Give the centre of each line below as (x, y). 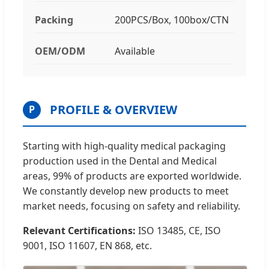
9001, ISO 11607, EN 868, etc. (87, 245)
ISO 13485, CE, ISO (178, 230)
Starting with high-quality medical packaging (124, 146)
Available (134, 51)
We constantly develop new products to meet (126, 191)
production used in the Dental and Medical (120, 161)
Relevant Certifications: (79, 230)
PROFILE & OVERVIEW (113, 109)
